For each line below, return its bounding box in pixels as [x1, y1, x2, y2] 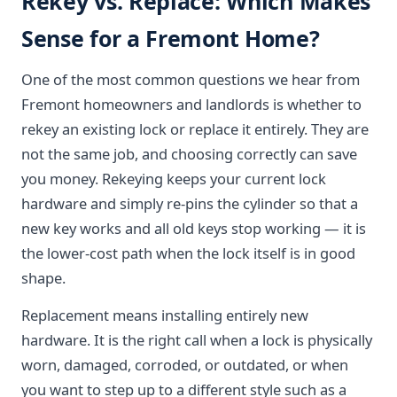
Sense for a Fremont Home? [21, 23, 320, 53]
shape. [21, 268, 66, 288]
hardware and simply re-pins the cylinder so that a [21, 193, 358, 214]
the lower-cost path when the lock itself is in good [21, 243, 355, 263]
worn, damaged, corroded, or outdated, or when [21, 354, 348, 375]
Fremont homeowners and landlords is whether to [21, 94, 362, 114]
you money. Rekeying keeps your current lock [21, 168, 326, 189]
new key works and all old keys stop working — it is [21, 218, 366, 238]
